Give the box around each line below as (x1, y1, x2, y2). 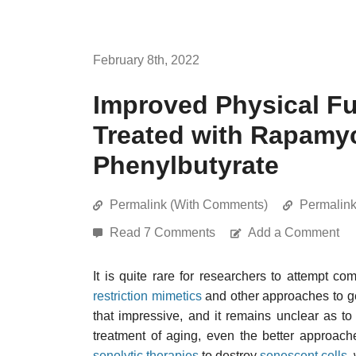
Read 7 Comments (110, 226, 219, 239)
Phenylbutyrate (93, 151, 279, 180)
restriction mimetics (93, 289, 202, 303)
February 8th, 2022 (93, 53, 199, 67)
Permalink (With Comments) (110, 198, 268, 211)
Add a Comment (248, 226, 339, 239)
